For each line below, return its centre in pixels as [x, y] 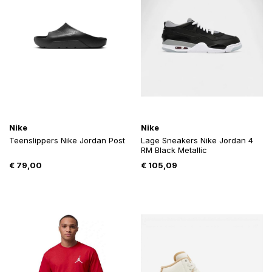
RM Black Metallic [174, 150]
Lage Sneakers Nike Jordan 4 [197, 141]
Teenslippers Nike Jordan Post [67, 141]
